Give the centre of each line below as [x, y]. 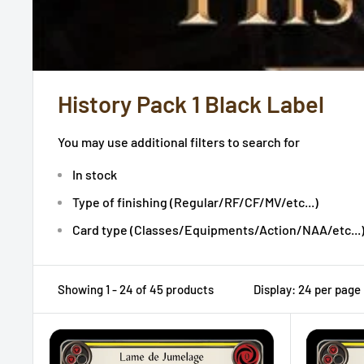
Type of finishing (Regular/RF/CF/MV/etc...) [195, 202]
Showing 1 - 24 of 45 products [136, 290]
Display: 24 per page [307, 290]
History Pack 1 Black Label [191, 104]
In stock [95, 175]
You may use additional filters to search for [179, 142]
